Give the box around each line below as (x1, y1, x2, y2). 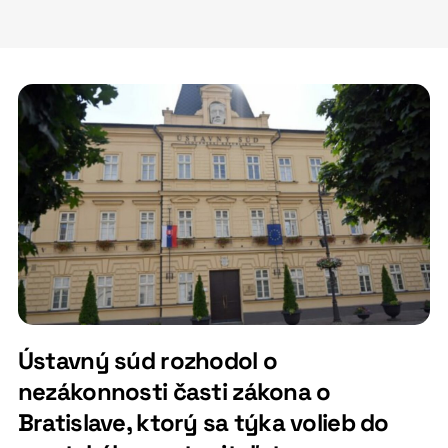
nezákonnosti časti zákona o (17, 376, 331, 408)
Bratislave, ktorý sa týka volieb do (17, 407, 389, 439)
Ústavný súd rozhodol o (17, 345, 278, 377)
